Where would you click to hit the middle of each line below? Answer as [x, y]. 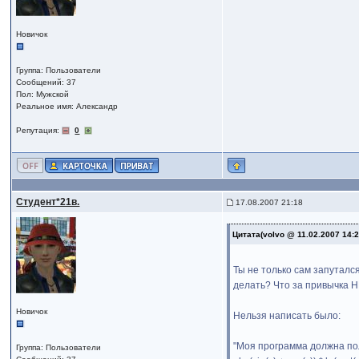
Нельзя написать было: [287, 316]
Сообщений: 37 [46, 82]
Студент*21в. [48, 202]
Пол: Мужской [43, 94]
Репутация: [39, 130]
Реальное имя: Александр [67, 106]
